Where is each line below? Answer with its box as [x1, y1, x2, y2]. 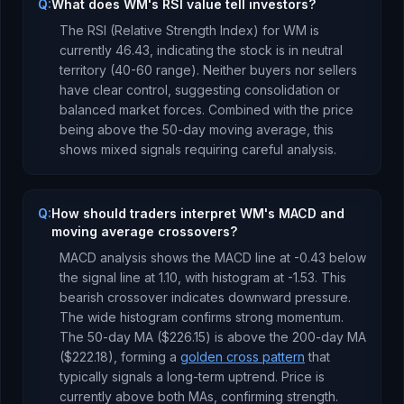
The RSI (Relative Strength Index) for [60, 23, 283, 38]
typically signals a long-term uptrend [60, 369, 275, 384]
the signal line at [60, 270, 159, 285]
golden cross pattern [180, 349, 305, 364]
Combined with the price [205, 102, 353, 117]
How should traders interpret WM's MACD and [51, 206, 344, 221]
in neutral [285, 42, 343, 58]
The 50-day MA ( [60, 329, 161, 344]
